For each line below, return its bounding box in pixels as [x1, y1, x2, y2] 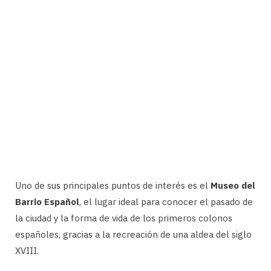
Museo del [211, 180, 255, 192]
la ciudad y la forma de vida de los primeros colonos [15, 212, 232, 224]
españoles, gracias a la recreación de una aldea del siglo [15, 229, 252, 241]
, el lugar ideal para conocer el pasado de [79, 196, 253, 208]
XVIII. [15, 245, 39, 257]
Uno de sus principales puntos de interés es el [15, 180, 211, 192]
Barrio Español [15, 196, 79, 208]
